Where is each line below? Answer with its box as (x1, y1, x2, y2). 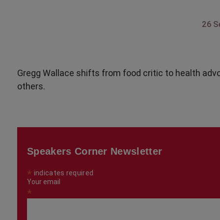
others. (17, 81, 45, 91)
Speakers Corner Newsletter (27, 145, 163, 157)
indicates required (32, 168, 94, 177)
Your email (27, 177, 60, 186)
